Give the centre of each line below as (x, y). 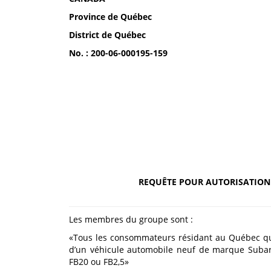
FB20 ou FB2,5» (99, 262)
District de (92, 35)
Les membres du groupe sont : (131, 219)
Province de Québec (110, 17)
